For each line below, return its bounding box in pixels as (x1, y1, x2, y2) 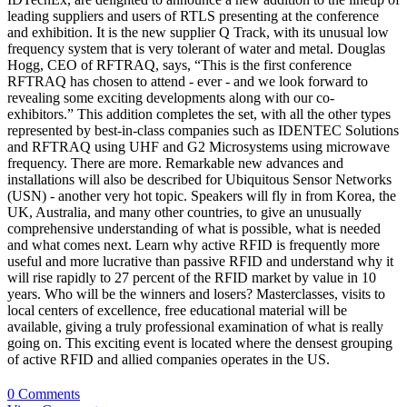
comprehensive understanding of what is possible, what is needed (7, 221, 381, 237)
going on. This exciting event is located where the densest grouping (7, 335, 392, 352)
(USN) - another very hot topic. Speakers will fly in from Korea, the (7, 188, 396, 204)
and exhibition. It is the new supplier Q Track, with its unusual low (7, 25, 389, 41)
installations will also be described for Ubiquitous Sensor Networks (7, 172, 392, 188)
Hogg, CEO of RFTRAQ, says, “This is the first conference (7, 57, 352, 74)
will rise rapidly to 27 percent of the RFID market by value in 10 (7, 270, 376, 286)
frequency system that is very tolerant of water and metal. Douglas (7, 41, 385, 57)
